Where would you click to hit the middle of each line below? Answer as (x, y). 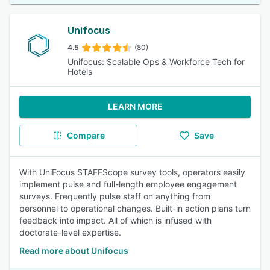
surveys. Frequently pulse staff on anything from (115, 196)
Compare (86, 135)
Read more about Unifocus (74, 250)
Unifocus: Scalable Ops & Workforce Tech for (156, 62)
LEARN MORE (135, 106)
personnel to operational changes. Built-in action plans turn (135, 208)
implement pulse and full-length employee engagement (128, 184)
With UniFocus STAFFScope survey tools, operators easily (132, 172)
